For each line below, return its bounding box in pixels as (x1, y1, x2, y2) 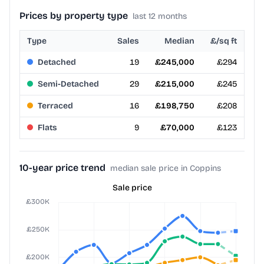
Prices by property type (19, 10, 128, 22)
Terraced (38, 101, 73, 111)
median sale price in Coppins (110, 163, 221, 174)
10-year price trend (19, 162, 105, 174)
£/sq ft (210, 36, 237, 47)
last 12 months (133, 11, 187, 22)
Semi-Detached (38, 79, 99, 90)
